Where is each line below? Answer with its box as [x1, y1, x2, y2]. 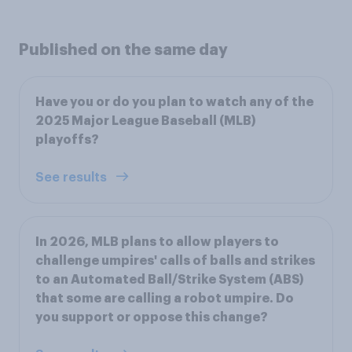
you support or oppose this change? [35, 310, 268, 324]
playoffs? [35, 133, 99, 146]
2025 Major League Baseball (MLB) [35, 114, 256, 127]
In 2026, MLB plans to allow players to [35, 235, 279, 248]
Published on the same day [19, 41, 228, 57]
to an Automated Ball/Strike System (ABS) [35, 273, 304, 286]
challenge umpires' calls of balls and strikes [35, 254, 315, 267]
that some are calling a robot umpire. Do [35, 291, 294, 305]
